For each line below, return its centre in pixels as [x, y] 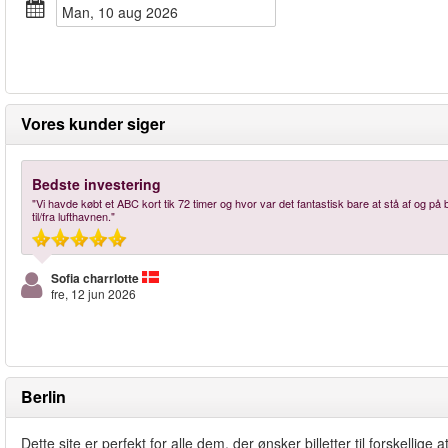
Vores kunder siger [93, 123]
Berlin [43, 396]
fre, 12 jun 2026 [93, 293]
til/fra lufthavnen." [73, 216]
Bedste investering [96, 184]
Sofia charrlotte [95, 278]
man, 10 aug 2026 [126, 12]
